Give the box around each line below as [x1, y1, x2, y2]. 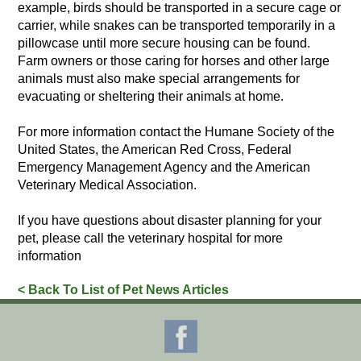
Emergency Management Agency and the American [18, 160, 311, 174]
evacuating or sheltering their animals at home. [18, 89, 284, 103]
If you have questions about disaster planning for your [18, 214, 322, 227]
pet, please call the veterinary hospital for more [18, 231, 284, 245]
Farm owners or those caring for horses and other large [18, 54, 330, 68]
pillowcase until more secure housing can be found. [18, 36, 311, 50]
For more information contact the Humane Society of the [18, 125, 335, 139]
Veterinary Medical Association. [18, 178, 197, 192]
